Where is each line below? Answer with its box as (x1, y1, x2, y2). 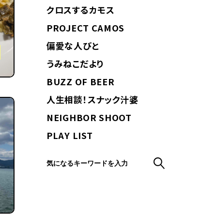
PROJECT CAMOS (46, 21, 125, 34)
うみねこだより (46, 57, 104, 70)
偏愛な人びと (46, 39, 99, 52)
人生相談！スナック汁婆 (46, 93, 139, 106)
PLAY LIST (46, 128, 93, 141)
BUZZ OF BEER (46, 75, 115, 88)
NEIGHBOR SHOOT (46, 110, 132, 124)
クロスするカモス (46, 3, 115, 16)
